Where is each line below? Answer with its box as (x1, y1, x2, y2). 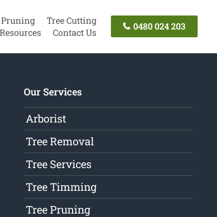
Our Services (24, 85, 82, 98)
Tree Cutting (46, 14, 96, 26)
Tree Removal (26, 134, 94, 149)
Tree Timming (26, 180, 97, 194)
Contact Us (52, 26, 96, 38)
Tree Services (26, 157, 92, 171)
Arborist (26, 111, 67, 126)
